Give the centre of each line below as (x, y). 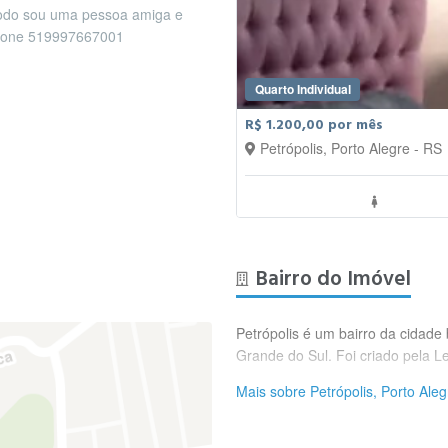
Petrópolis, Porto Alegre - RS (351, 148)
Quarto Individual (302, 88)
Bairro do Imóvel (333, 278)
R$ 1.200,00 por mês (314, 125)
